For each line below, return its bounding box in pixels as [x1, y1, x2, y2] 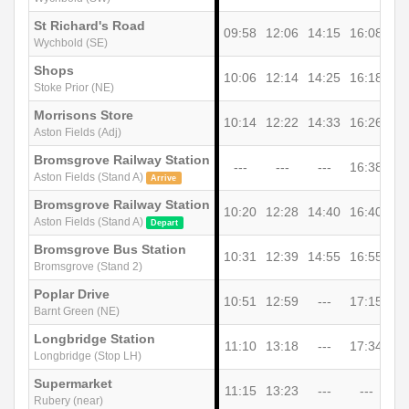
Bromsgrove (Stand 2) [34, 259, 142, 273]
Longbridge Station [34, 330, 155, 346]
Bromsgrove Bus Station [34, 241, 186, 257]
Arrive [151, 173, 177, 183]
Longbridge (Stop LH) [34, 349, 142, 362]
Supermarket [34, 375, 112, 391]
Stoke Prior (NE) [34, 80, 114, 94]
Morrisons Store [34, 107, 133, 122]
